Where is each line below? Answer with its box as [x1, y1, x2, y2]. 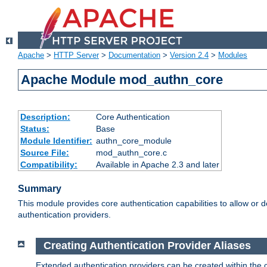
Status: [20, 124, 49, 134]
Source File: [20, 148, 69, 158]
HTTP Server [54, 51, 99, 60]
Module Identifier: [20, 136, 92, 146]
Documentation [108, 51, 160, 60]
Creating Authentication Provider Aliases [43, 240, 251, 252]
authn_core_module [95, 136, 172, 146]
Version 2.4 [170, 51, 209, 60]
